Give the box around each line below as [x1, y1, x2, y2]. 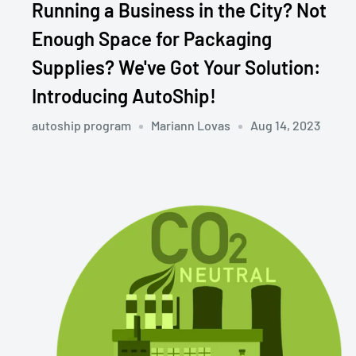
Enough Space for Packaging [32, 27, 272, 51]
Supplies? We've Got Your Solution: [32, 56, 321, 79]
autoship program [32, 118, 131, 133]
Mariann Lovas [151, 118, 230, 133]
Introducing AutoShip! [32, 84, 216, 108]
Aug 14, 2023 [250, 118, 320, 133]
